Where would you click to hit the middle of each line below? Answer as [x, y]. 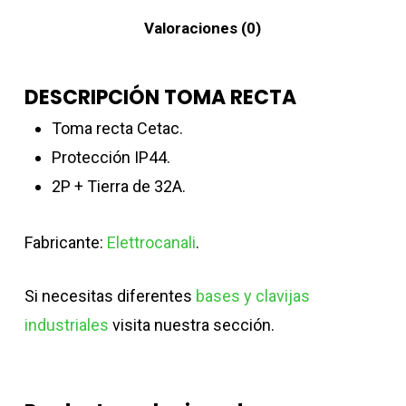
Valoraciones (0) [203, 28]
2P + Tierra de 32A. [118, 186]
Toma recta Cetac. [117, 128]
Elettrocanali [151, 242]
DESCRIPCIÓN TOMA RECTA [160, 97]
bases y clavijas [252, 295]
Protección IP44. [111, 157]
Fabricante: [65, 242]
